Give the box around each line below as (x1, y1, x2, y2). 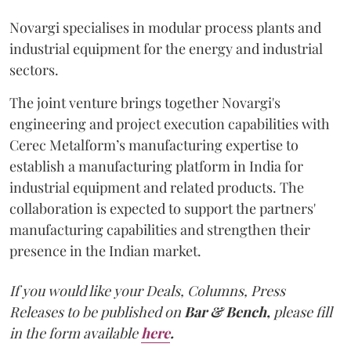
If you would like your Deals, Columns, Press (9, 281, 285, 300)
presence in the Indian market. (9, 241, 201, 260)
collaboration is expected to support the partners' (9, 199, 316, 218)
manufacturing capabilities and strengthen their (9, 220, 310, 239)
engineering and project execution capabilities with (9, 114, 330, 133)
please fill (273, 302, 332, 321)
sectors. (9, 60, 59, 79)
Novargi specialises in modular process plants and (9, 18, 321, 37)
